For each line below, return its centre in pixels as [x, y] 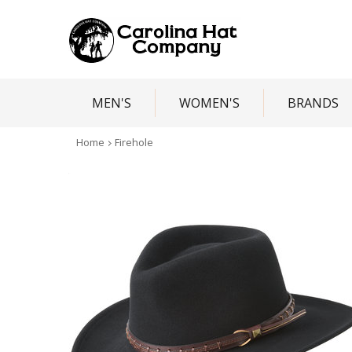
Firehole [134, 142]
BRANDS [313, 103]
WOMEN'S [209, 103]
